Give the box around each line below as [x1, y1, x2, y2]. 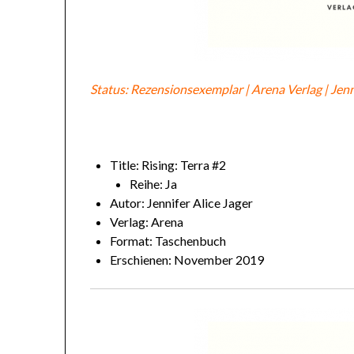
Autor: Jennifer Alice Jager [110, 194, 254, 210]
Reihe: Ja [130, 175, 178, 191]
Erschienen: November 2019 [110, 251, 265, 267]
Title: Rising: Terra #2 [110, 156, 227, 172]
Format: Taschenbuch [110, 232, 227, 248]
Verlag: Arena [110, 213, 184, 229]
